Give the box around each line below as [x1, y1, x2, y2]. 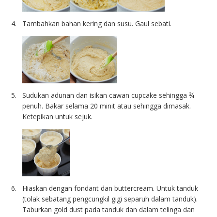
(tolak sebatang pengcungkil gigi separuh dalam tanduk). [22, 194, 198, 204]
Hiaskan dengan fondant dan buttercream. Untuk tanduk [22, 184, 199, 193]
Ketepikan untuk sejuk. [22, 112, 93, 122]
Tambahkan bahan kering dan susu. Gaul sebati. [22, 19, 172, 29]
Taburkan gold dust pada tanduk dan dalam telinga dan [22, 205, 195, 215]
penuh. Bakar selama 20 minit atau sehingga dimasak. [22, 101, 191, 111]
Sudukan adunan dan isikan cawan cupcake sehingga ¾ [22, 91, 195, 100]
